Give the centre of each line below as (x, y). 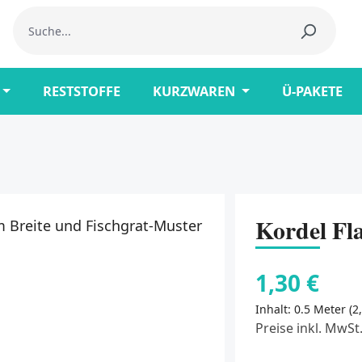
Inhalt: (275, 309)
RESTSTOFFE (81, 91)
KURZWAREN (194, 91)
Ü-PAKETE (312, 91)
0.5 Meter (322, 309)
